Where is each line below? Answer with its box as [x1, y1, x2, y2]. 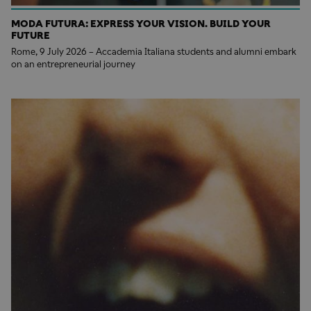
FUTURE [11, 30, 50, 42]
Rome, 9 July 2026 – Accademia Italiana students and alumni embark [11, 47, 296, 58]
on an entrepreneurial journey [11, 59, 135, 70]
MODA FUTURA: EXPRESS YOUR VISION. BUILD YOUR [11, 18, 271, 30]
